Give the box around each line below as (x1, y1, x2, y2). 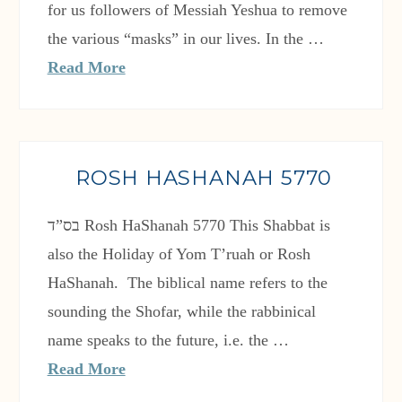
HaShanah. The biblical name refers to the (47, 274, 328, 293)
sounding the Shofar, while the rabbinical (47, 302, 316, 321)
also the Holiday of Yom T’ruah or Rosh (47, 245, 310, 264)
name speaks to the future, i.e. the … (47, 331, 289, 350)
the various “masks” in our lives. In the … (47, 30, 324, 48)
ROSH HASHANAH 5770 (74, 165, 333, 191)
